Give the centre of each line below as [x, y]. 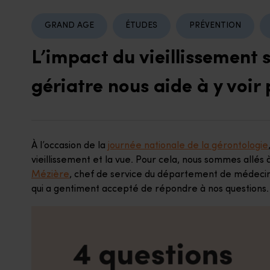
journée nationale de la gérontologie [188, 146]
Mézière [50, 174]
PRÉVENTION [215, 26]
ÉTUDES [142, 26]
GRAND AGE [69, 26]
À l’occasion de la [70, 146]
